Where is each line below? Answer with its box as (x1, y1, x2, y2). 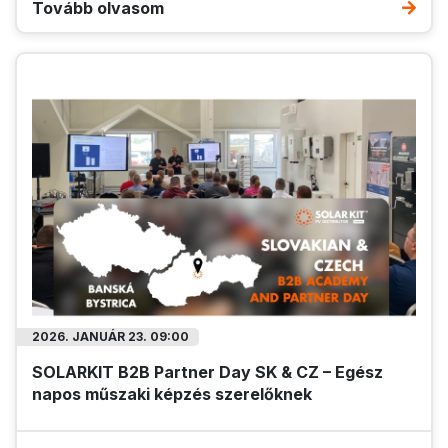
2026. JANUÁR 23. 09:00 (32, 328, 189, 344)
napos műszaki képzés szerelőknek (32, 383, 312, 404)
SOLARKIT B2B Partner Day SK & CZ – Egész (32, 361, 383, 382)
